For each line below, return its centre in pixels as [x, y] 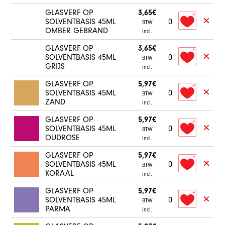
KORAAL [60, 173]
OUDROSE [63, 138]
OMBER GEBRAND [77, 31]
